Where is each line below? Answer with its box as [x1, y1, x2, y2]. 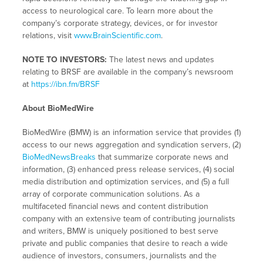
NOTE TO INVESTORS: [22, 55, 107, 65]
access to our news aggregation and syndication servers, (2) [22, 140, 241, 150]
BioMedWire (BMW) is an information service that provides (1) [22, 127, 241, 138]
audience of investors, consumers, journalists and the [22, 251, 217, 261]
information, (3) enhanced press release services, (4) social [22, 164, 234, 175]
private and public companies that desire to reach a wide [22, 238, 228, 249]
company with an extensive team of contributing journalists [22, 214, 235, 224]
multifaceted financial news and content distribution [22, 201, 208, 212]
